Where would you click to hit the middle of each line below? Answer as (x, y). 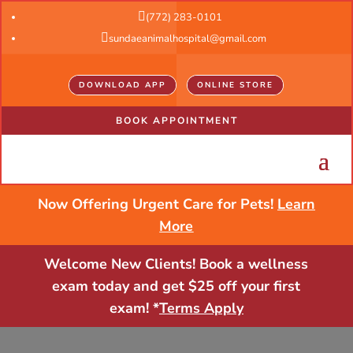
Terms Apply (201, 308)
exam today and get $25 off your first (176, 286)
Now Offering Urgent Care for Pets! (157, 204)
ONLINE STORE (235, 85)
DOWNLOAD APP (123, 85)
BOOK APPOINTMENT (176, 121)
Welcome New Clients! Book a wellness (176, 264)
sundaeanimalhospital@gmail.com (188, 39)
